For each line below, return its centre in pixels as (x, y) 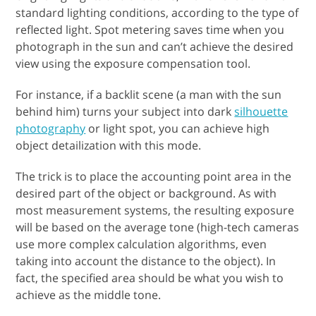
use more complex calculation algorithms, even (141, 244)
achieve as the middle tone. (89, 294)
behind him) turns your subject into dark (125, 111)
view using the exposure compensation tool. (133, 63)
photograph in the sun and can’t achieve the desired (155, 46)
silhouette (261, 111)
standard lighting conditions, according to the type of (157, 12)
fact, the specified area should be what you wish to (150, 278)
